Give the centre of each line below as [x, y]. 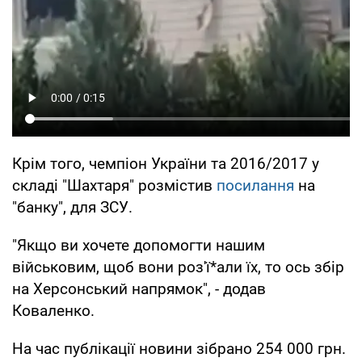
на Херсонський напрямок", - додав [139, 288]
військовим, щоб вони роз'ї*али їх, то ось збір [178, 267]
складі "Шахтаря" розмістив [114, 185]
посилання [255, 185]
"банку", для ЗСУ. [72, 207]
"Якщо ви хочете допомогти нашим [139, 245]
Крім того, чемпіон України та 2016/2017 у [166, 163]
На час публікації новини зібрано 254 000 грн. [179, 348]
